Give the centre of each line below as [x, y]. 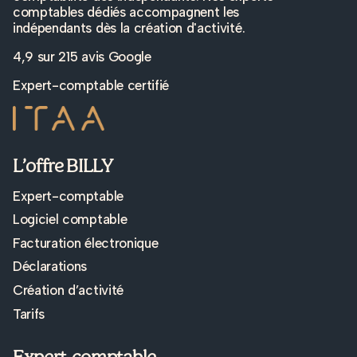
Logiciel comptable [70, 220]
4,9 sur [36, 56]
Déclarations [50, 267]
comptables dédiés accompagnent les [126, 12]
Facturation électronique [86, 243]
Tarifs [29, 314]
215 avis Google [105, 56]
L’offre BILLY [63, 165]
